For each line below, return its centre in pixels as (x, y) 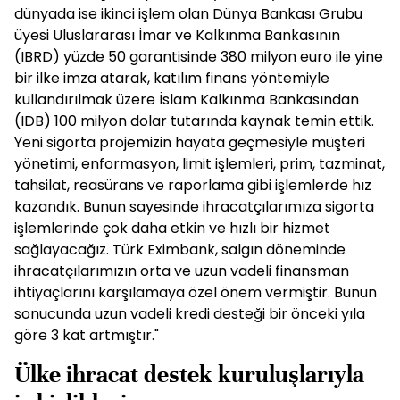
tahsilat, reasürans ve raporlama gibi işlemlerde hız (193, 185)
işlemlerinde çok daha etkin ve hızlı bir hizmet (172, 228)
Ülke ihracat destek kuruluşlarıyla (189, 375)
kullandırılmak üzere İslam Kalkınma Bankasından (187, 100)
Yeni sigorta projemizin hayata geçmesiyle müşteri (190, 142)
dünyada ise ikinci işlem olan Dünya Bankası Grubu (188, 14)
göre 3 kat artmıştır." (87, 335)
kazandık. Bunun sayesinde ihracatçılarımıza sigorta (194, 207)
